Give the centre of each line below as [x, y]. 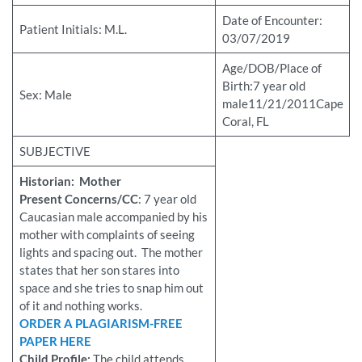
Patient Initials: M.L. [73, 29]
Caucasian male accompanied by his [113, 217]
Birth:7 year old [263, 86]
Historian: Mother [70, 181]
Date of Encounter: [272, 21]
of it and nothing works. [80, 306]
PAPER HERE [55, 341]
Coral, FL [245, 122]
